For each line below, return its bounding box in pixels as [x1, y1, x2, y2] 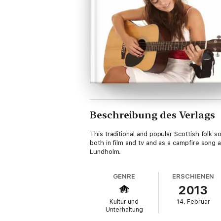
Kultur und [110, 198, 139, 205]
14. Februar [176, 198, 210, 205]
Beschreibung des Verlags [90, 109, 215, 121]
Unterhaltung [105, 206, 143, 213]
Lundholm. [90, 148, 121, 155]
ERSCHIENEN [172, 173, 215, 180]
